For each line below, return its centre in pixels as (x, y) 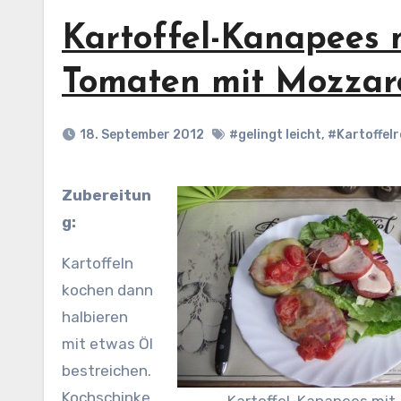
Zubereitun (67, 195)
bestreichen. (107, 371)
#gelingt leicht (275, 135)
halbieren (95, 317)
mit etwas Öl (107, 344)
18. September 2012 (142, 135)
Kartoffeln (98, 263)
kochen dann (107, 290)
